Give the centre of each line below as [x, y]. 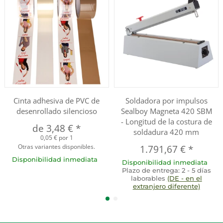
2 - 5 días [196, 170]
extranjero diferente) [166, 186]
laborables [149, 178]
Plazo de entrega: [152, 170]
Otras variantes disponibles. [57, 146]
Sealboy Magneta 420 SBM [166, 111]
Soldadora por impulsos [166, 100]
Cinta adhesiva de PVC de [57, 100]
